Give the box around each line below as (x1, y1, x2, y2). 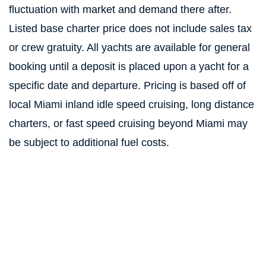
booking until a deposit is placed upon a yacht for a (9, 61, 249, 72)
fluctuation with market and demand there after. (9, 4, 232, 15)
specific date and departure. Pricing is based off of (9, 80, 246, 91)
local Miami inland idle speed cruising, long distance (9, 99, 254, 110)
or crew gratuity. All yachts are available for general (9, 42, 250, 53)
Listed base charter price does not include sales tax (9, 23, 252, 34)
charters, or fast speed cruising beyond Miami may (9, 118, 248, 129)
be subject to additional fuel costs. (9, 137, 169, 148)
